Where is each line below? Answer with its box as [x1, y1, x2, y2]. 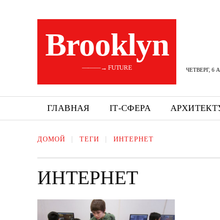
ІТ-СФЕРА [109, 103, 151, 113]
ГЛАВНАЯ [47, 103, 90, 113]
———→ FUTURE [82, 64, 132, 71]
